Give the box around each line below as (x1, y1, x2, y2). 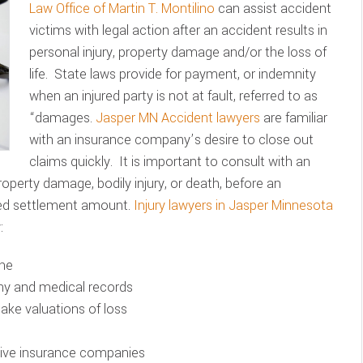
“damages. (29, 109, 96, 127)
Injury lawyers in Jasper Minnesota (134, 196, 333, 215)
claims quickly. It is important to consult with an (29, 152, 310, 171)
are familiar (260, 109, 327, 127)
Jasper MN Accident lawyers (96, 109, 260, 127)
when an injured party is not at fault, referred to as (29, 87, 318, 105)
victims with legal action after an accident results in (29, 21, 327, 40)
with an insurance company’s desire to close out (29, 130, 314, 149)
